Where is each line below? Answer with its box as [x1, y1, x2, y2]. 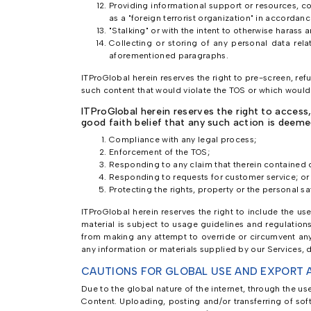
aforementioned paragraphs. [109, 51, 228, 60]
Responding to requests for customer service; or [109, 172, 310, 182]
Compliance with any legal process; [109, 135, 257, 144]
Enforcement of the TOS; [109, 147, 210, 157]
